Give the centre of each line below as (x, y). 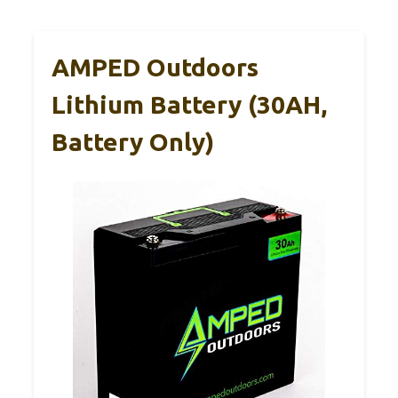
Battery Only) (133, 141)
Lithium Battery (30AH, (189, 104)
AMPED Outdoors (155, 67)
